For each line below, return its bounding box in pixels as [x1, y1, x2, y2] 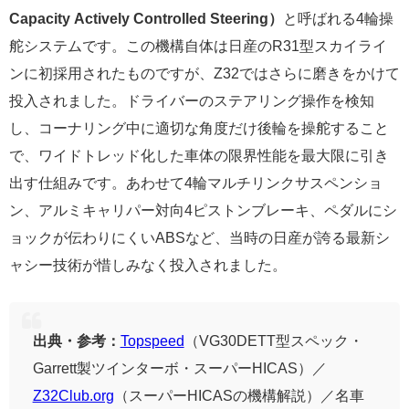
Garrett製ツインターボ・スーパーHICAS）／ [32, 360, 327, 375]
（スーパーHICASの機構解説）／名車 [113, 387, 364, 403]
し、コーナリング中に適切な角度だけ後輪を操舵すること [9, 121, 389, 136]
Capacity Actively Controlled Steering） [9, 11, 283, 26]
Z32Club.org [32, 387, 114, 403]
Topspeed [120, 332, 184, 348]
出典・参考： [32, 332, 121, 348]
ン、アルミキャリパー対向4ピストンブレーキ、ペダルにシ [9, 203, 397, 218]
